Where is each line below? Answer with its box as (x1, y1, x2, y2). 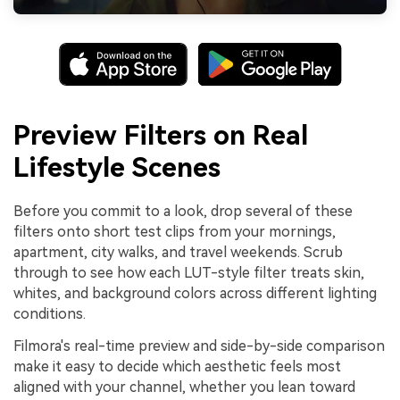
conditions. (13, 305, 86, 323)
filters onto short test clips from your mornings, (13, 223, 336, 241)
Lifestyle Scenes (13, 152, 221, 184)
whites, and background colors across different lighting (13, 285, 377, 303)
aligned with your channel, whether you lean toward (13, 379, 355, 396)
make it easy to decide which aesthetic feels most (13, 358, 341, 376)
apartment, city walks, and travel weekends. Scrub (13, 244, 343, 262)
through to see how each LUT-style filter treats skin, (13, 264, 364, 282)
